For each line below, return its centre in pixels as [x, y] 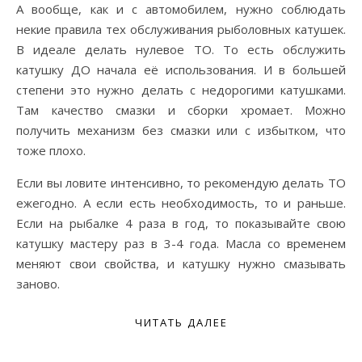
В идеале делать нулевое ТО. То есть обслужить [181, 50]
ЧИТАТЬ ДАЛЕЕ [181, 323]
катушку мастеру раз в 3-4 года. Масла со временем [181, 244]
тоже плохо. [51, 151]
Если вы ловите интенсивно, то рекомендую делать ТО [181, 183]
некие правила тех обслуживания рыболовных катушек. [181, 29]
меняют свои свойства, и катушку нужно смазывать [181, 264]
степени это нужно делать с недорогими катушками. [181, 90]
